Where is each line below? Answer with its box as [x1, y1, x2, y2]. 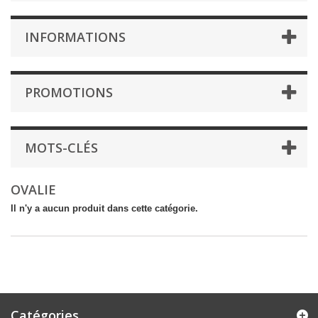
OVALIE [11, 181, 60, 199]
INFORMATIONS [25, 28, 126, 46]
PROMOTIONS [25, 84, 113, 102]
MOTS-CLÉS [25, 139, 98, 157]
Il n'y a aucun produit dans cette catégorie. [11, 203, 198, 214]
